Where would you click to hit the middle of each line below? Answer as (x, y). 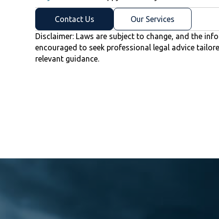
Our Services (153, 19)
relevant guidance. (67, 59)
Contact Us (74, 19)
